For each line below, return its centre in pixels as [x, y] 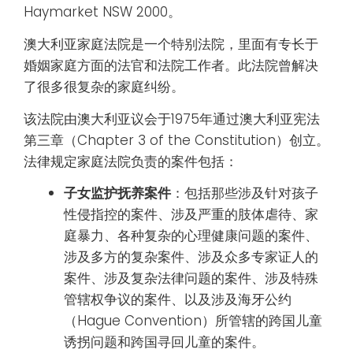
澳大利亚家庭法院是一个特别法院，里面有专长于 [171, 44]
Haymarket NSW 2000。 [102, 12]
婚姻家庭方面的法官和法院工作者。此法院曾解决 [171, 65]
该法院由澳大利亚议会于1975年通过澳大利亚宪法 [172, 119]
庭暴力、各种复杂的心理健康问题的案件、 [191, 236]
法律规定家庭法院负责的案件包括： [131, 161]
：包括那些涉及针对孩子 [245, 193]
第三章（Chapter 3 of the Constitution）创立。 [176, 140]
